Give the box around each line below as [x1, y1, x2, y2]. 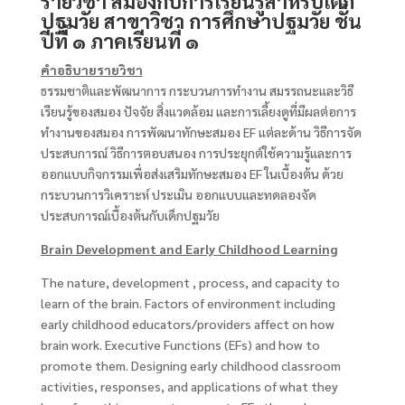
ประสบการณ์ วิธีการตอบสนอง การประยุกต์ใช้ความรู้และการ [40, 144, 352, 161]
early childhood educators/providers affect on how [40, 315, 334, 332]
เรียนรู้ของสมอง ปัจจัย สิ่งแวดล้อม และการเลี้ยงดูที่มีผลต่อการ [40, 102, 356, 119]
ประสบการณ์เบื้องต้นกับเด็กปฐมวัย [40, 206, 220, 223]
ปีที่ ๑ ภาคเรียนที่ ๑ [40, 27, 199, 53]
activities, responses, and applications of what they [40, 377, 338, 394]
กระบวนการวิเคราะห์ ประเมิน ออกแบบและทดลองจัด [40, 185, 316, 202]
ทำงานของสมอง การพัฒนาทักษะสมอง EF [40, 123, 259, 140]
